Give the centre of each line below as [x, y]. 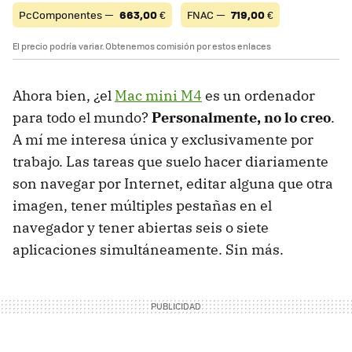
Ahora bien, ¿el [64, 96]
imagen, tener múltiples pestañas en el [142, 206]
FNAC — [207, 15]
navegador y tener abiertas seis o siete [141, 228]
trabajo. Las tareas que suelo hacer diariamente [170, 162]
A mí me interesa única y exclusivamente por [163, 140]
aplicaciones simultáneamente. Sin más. [148, 250]
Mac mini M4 [158, 96]
